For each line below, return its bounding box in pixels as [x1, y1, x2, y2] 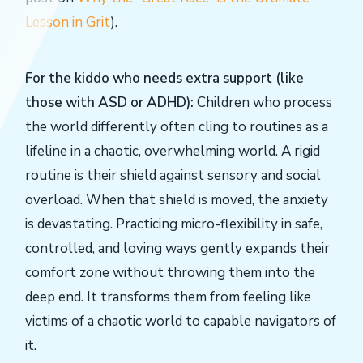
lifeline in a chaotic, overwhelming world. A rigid [25, 142, 320, 161]
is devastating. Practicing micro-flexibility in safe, [25, 215, 322, 234]
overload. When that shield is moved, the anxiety [25, 190, 328, 210]
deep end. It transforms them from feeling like [25, 288, 311, 307]
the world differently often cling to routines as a [25, 117, 328, 137]
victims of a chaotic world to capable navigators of [25, 312, 336, 331]
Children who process [194, 93, 332, 113]
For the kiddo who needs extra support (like [25, 69, 304, 88]
